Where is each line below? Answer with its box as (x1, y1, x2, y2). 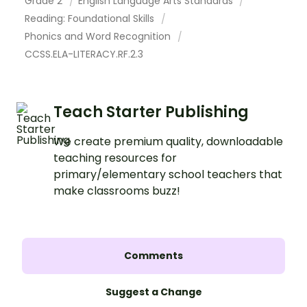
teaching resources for (53, 149, 177, 166)
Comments (124, 248, 183, 262)
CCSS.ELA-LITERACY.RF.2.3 (25, 47, 143, 61)
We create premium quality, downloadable (53, 133, 283, 149)
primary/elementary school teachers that (53, 166, 282, 182)
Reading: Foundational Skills (25, 11, 157, 25)
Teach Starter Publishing (53, 101, 249, 123)
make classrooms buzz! (53, 182, 180, 199)
